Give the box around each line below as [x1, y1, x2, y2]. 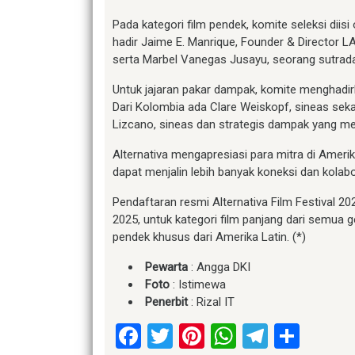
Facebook [141, 320, 246, 351]
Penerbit [145, 294, 188, 309]
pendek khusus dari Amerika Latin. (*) [113, 229, 306, 244]
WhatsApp [236, 320, 350, 351]
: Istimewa [170, 277, 226, 292]
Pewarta [145, 259, 188, 274]
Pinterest [204, 320, 303, 351]
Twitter [173, 320, 250, 351]
